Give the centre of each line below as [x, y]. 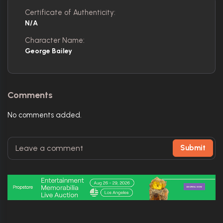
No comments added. [45, 115]
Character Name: [55, 40]
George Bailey [49, 51]
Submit [193, 148]
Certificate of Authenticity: [70, 12]
